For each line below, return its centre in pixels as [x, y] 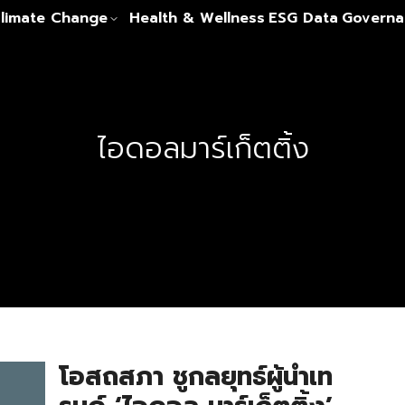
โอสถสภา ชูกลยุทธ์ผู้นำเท [195, 377]
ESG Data [303, 18]
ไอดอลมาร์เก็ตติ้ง [202, 149]
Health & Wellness [197, 18]
